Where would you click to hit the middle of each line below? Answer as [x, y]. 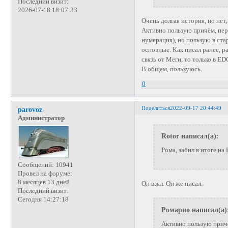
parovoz [30, 109]
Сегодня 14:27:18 [43, 199]
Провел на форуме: [45, 173]
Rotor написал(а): [190, 136]
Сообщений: [36, 165]
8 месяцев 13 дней [44, 182]
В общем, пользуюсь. [172, 69]
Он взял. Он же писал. [172, 183]
